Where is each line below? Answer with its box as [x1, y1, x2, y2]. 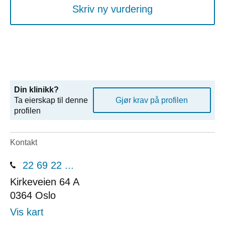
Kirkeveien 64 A [10, 176, 79, 187]
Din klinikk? [14, 85, 59, 94]
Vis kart [10, 206, 44, 217]
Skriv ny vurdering [72, 3, 153, 15]
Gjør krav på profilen [116, 95, 188, 104]
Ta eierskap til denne [14, 95, 88, 104]
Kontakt [10, 138, 37, 147]
